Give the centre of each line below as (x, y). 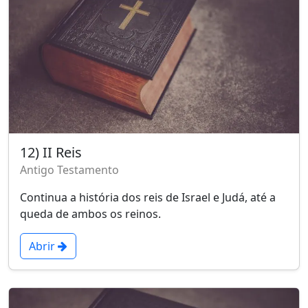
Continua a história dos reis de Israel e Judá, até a (148, 197)
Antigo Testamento (69, 169)
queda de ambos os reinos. (90, 213)
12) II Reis (51, 152)
